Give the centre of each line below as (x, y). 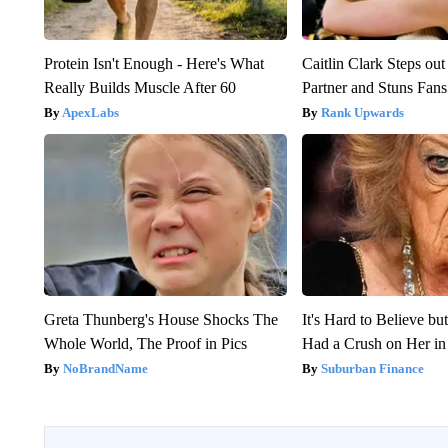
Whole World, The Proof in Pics (145, 343)
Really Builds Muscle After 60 (139, 87)
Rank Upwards (363, 112)
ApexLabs (90, 112)
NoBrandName (105, 368)
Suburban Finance (373, 368)
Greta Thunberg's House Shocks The (160, 319)
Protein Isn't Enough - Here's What (153, 63)
